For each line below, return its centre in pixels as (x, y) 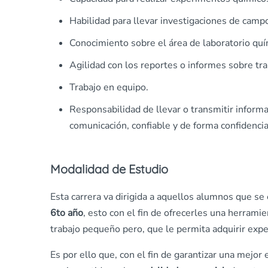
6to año (67, 213)
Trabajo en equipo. (109, 88)
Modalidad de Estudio (109, 169)
